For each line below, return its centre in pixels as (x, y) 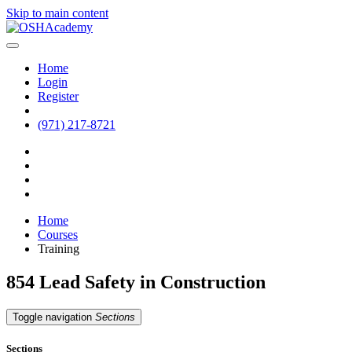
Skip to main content (57, 13)
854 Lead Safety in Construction (136, 282)
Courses (58, 235)
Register (58, 96)
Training (59, 249)
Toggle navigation (52, 317)
